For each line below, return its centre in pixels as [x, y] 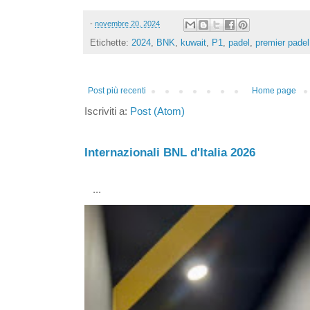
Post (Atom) [157, 111]
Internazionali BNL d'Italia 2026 [170, 152]
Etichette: [111, 42]
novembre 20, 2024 [127, 24]
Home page [274, 90]
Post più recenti [117, 90]
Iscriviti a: [107, 111]
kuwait [193, 42]
